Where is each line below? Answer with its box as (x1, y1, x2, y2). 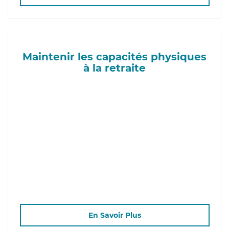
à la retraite (83, 61, 146, 74)
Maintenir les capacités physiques (22, 50, 207, 63)
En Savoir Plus (88, 211, 141, 220)
